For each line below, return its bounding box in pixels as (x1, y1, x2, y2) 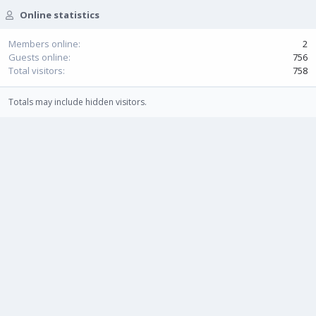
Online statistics (19, 8, 99, 22)
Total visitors (8, 64, 63, 78)
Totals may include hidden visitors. (8, 96, 147, 109)
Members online (8, 37, 78, 51)
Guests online (8, 51, 68, 64)
